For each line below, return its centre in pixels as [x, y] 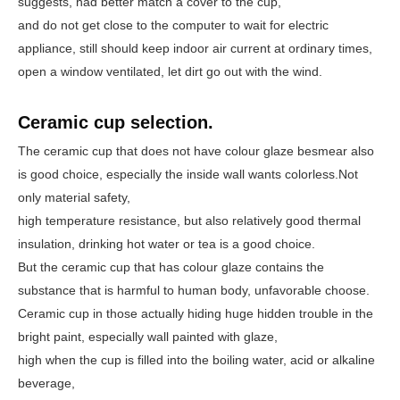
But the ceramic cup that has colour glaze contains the [171, 267]
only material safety [72, 197]
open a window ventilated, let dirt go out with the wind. [170, 71]
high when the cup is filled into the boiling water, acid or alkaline [196, 360]
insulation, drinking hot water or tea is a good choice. [167, 244]
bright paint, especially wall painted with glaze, [150, 337]
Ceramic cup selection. [116, 122]
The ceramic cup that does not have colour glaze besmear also [196, 151]
